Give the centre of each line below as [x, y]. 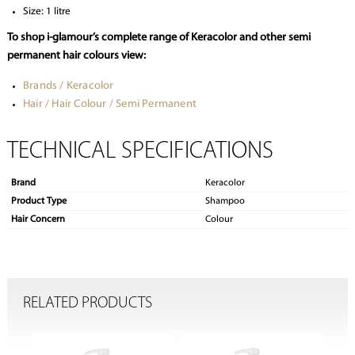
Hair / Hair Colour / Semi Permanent [109, 105]
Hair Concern [38, 220]
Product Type [38, 202]
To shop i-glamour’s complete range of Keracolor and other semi [158, 38]
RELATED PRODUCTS [87, 303]
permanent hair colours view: [76, 56]
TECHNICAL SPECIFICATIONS [140, 152]
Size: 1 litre [46, 12]
